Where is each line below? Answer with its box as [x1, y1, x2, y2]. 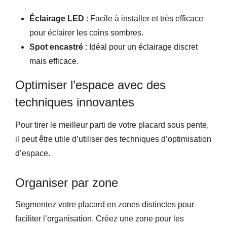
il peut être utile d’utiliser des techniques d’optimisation [15, 134, 211, 143]
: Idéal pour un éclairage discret [83, 42, 198, 51]
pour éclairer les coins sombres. [29, 28, 143, 37]
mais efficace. [29, 56, 79, 65]
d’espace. [15, 148, 50, 158]
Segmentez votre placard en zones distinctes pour [15, 200, 194, 209]
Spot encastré [29, 42, 83, 51]
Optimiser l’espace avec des [15, 78, 166, 92]
